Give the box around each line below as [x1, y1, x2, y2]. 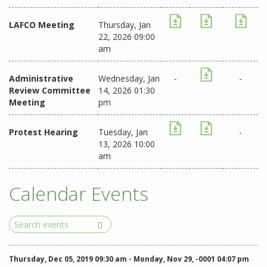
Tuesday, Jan [98, 126, 148, 138]
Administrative [9, 73, 73, 84]
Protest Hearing [9, 126, 78, 138]
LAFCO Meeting [9, 19, 74, 30]
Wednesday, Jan [98, 73, 160, 84]
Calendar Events [9, 181, 148, 206]
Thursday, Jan [98, 19, 151, 30]
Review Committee [9, 85, 91, 96]
